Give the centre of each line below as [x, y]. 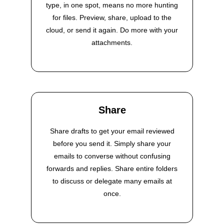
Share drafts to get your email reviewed [112, 131]
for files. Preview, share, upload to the [112, 18]
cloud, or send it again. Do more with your [112, 30]
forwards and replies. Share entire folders [112, 169]
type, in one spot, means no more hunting [112, 5]
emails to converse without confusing [112, 156]
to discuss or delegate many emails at [112, 181]
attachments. [112, 43]
